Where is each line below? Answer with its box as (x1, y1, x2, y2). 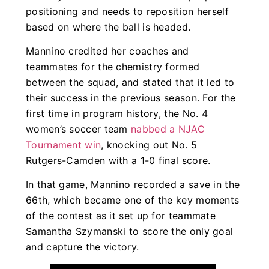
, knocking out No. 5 (101, 139, 198, 151)
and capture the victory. (26, 241, 139, 253)
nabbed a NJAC (131, 123, 205, 136)
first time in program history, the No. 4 (26, 107, 208, 120)
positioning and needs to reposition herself (26, 5, 229, 17)
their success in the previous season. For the (26, 92, 236, 104)
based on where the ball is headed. (26, 20, 191, 33)
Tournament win (26, 139, 101, 151)
